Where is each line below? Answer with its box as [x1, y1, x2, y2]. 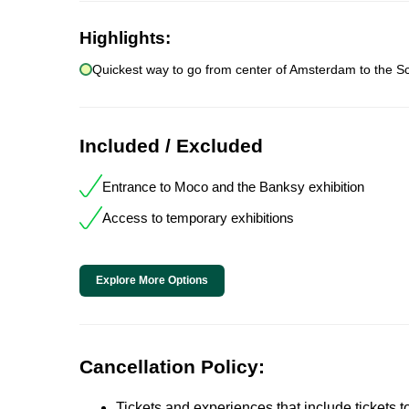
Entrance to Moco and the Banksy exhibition [102, 178, 364, 194]
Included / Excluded [79, 135, 263, 157]
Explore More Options [96, 274, 208, 288]
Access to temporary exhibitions [102, 210, 294, 226]
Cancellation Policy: [79, 356, 265, 378]
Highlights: [79, 28, 171, 48]
